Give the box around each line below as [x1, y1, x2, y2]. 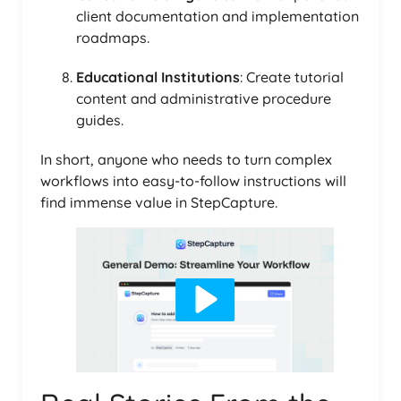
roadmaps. [76, 28, 149, 47]
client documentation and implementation [76, 6, 359, 25]
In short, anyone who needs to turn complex [40, 149, 332, 168]
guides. [76, 110, 124, 129]
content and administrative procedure [76, 89, 331, 107]
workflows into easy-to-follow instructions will [40, 171, 346, 190]
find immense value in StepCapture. [40, 192, 277, 211]
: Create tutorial [240, 67, 344, 86]
